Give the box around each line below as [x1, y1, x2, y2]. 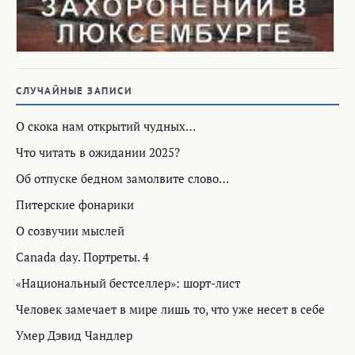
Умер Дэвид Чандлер [16, 326, 132, 343]
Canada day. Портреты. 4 [16, 248, 149, 265]
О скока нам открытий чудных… [16, 117, 196, 134]
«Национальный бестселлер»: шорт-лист [16, 274, 240, 291]
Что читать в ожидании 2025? [16, 143, 180, 160]
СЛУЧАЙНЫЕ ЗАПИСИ [16, 83, 132, 97]
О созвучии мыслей [16, 222, 124, 239]
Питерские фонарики [16, 196, 134, 212]
